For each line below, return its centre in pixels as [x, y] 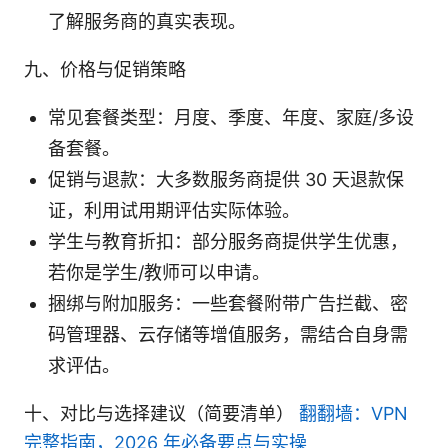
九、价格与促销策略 [105, 69]
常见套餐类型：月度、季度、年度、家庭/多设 [231, 117]
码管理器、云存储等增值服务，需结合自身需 [228, 334]
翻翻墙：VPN [353, 413]
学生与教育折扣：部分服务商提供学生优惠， [228, 241]
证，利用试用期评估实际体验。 [174, 210]
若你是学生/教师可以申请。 [159, 272]
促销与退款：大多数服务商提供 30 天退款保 [226, 179]
